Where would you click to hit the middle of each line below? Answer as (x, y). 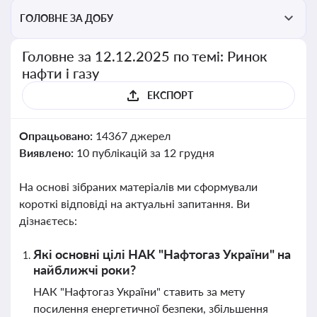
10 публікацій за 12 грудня (145, 152)
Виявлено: (48, 152)
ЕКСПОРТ (170, 95)
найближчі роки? (85, 270)
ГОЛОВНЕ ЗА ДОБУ (67, 18)
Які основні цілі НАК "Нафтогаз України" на (162, 254)
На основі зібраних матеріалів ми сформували (138, 186)
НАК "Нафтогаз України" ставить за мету (139, 291)
